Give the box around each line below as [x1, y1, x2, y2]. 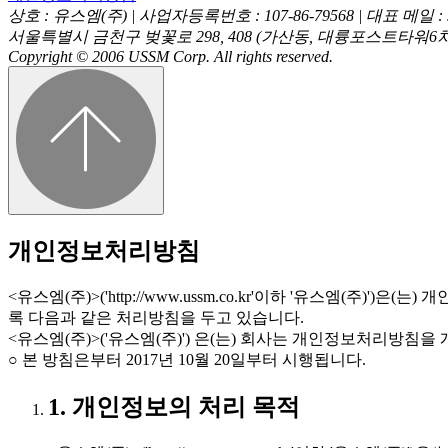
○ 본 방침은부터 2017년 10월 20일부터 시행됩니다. [8, 351, 366, 369]
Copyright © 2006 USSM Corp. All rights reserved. [8, 48, 333, 66]
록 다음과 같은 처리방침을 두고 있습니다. [8, 309, 304, 327]
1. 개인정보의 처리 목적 [48, 394, 300, 421]
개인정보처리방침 [8, 238, 200, 265]
